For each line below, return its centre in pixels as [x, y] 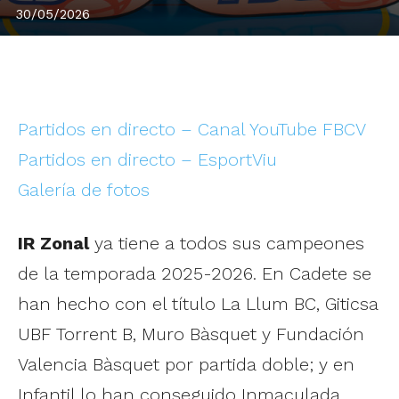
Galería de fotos [84, 189]
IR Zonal [53, 243]
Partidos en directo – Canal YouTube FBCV [192, 129]
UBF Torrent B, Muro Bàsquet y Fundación [191, 334]
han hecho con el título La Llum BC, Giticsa [198, 303]
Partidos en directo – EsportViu [147, 159]
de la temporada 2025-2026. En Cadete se [195, 273]
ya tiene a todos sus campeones [227, 243]
